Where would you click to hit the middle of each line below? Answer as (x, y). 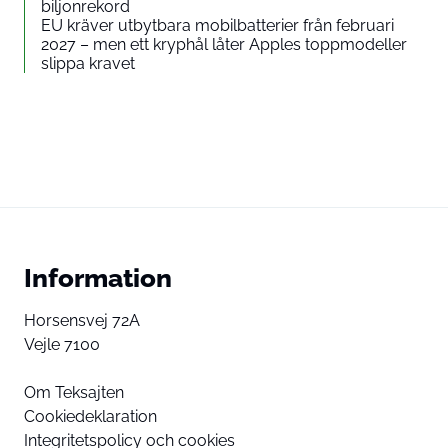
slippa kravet (88, 63)
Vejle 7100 (62, 344)
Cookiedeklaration (90, 416)
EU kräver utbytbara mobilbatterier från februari (217, 25)
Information (98, 277)
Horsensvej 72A (82, 320)
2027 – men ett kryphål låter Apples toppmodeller (224, 44)
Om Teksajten (74, 392)
